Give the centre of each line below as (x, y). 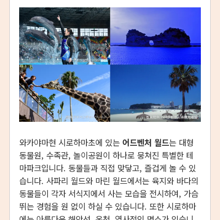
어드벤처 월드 (146, 142)
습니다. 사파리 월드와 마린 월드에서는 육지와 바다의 (109, 181)
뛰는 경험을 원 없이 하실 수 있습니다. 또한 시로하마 (108, 206)
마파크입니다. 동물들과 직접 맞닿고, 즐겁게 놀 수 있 (108, 168)
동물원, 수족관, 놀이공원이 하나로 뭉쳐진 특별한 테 (107, 155)
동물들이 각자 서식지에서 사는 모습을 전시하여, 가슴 (109, 193)
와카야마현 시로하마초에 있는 (71, 142)
